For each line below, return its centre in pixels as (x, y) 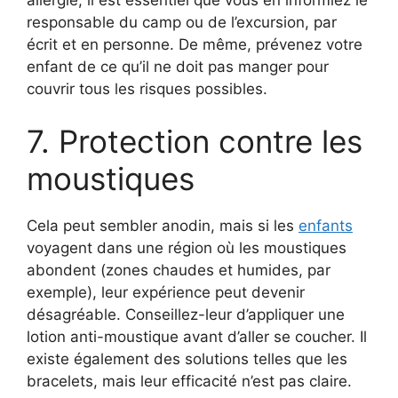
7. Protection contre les (195, 142)
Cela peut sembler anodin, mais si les (163, 226)
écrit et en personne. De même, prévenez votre (195, 44)
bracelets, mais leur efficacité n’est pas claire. (189, 382)
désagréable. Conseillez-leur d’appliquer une (186, 315)
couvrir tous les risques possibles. (147, 88)
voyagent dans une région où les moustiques (187, 248)
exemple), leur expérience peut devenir (166, 293)
